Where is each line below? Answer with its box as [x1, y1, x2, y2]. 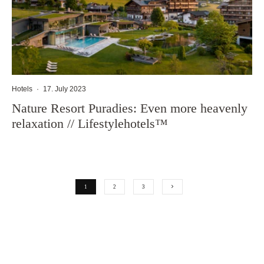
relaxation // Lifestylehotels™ [12, 115, 168, 131]
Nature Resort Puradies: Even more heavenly [12, 100, 247, 115]
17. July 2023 [43, 84, 86, 93]
